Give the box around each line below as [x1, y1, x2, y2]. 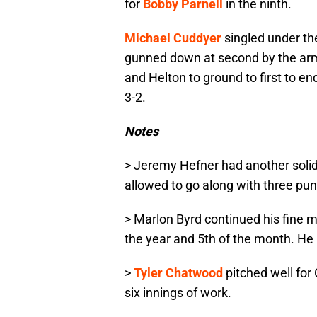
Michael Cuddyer [125, 30, 221, 46]
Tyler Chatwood [134, 265, 223, 281]
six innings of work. [125, 285, 231, 301]
